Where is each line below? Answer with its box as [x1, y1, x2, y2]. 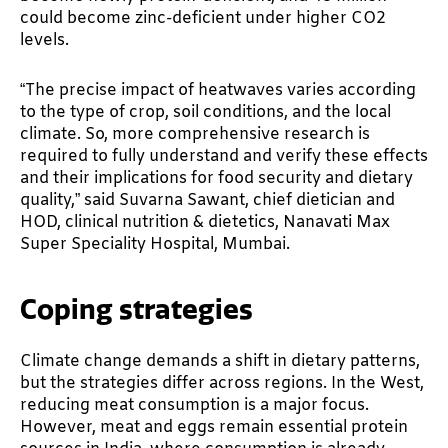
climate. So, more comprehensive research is [20, 123, 370, 145]
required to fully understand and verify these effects [20, 145, 428, 167]
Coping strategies [20, 292, 253, 326]
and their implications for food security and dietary [20, 167, 413, 189]
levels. [20, 29, 69, 51]
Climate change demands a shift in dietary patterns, [20, 351, 420, 373]
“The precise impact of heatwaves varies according [20, 79, 416, 101]
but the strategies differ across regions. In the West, [20, 373, 424, 395]
